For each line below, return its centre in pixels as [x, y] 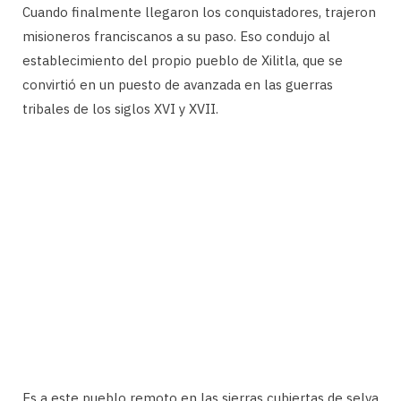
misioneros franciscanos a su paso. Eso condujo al [176, 36]
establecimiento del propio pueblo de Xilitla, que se [183, 60]
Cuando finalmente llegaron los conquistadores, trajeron [199, 12]
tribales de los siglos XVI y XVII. [120, 108]
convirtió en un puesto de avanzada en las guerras [178, 84]
